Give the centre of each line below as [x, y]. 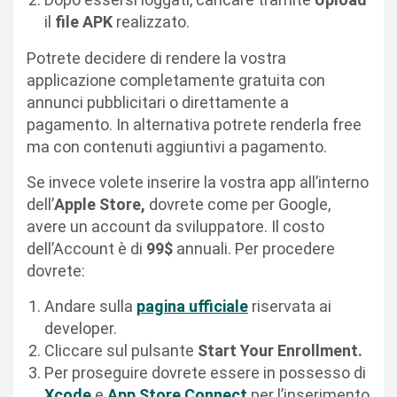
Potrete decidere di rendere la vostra [156, 58]
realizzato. [153, 22]
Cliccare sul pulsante [121, 351]
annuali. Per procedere [254, 249]
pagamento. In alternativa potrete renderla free [194, 125]
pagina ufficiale [192, 307]
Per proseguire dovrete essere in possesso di [205, 373]
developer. [81, 329]
